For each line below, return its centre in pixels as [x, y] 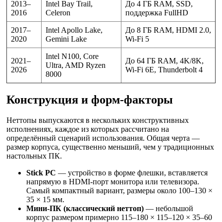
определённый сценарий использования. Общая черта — [103, 138]
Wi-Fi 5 [137, 39]
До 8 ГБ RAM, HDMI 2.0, [168, 30]
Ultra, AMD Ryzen [76, 65]
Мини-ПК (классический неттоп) [85, 209]
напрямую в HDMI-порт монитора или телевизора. [113, 182]
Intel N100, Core [72, 56]
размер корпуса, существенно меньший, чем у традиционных [110, 147]
